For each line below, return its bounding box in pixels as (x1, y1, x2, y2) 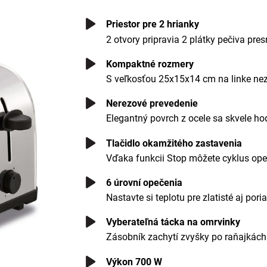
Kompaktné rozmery (106, 58, 194, 70)
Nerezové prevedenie (106, 98, 198, 110)
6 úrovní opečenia (106, 176, 183, 188)
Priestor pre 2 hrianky (106, 18, 200, 30)
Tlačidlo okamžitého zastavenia (106, 137, 243, 149)
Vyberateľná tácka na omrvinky (106, 216, 241, 228)
